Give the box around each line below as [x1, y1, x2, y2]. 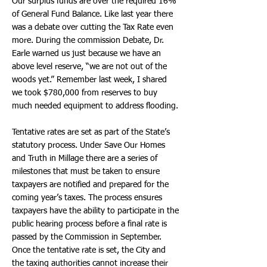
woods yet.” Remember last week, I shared [12, 76, 167, 84]
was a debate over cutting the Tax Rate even [12, 23, 173, 32]
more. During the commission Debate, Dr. [12, 36, 164, 45]
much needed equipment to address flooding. [12, 102, 178, 110]
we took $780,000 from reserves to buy [12, 89, 157, 97]
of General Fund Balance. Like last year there [12, 10, 173, 18]
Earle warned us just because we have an [12, 49, 161, 58]
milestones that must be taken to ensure [12, 167, 160, 176]
